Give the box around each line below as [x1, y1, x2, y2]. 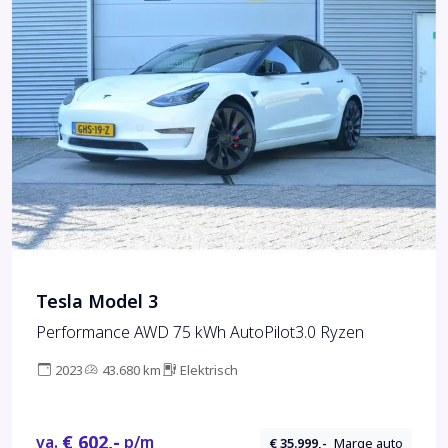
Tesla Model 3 [36, 289, 158, 316]
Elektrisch [180, 361, 238, 381]
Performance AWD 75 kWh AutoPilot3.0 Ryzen [36, 321, 364, 345]
